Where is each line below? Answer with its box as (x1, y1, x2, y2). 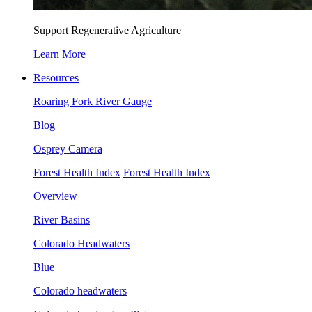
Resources (33, 72, 79, 84)
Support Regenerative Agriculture (33, 24, 181, 36)
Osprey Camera (33, 143, 102, 155)
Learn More (33, 48, 86, 60)
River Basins (33, 214, 90, 226)
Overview (33, 190, 77, 202)
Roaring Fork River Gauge (33, 95, 152, 107)
